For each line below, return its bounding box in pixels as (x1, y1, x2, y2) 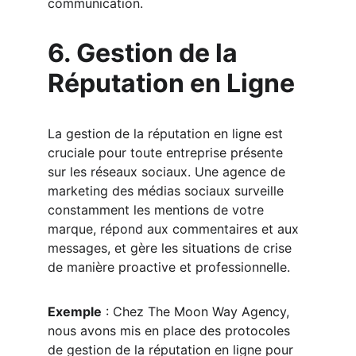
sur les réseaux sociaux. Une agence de (48, 164, 289, 180)
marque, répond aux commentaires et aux (48, 221, 303, 237)
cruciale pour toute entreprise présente (48, 145, 287, 161)
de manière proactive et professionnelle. (48, 259, 290, 275)
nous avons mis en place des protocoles (48, 323, 294, 339)
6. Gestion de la (48, 37, 243, 68)
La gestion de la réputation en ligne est (48, 126, 287, 141)
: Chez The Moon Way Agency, (102, 304, 293, 319)
